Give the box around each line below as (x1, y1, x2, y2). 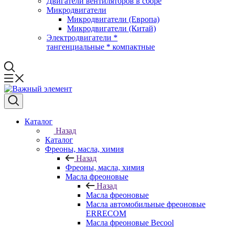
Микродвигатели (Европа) (67, 15, 159, 24)
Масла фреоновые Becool (86, 218, 174, 227)
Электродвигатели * (47, 33, 118, 42)
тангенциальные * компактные (47, 42, 155, 51)
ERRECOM (86, 209, 126, 218)
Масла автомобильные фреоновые (86, 200, 205, 209)
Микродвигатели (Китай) (67, 24, 156, 33)
